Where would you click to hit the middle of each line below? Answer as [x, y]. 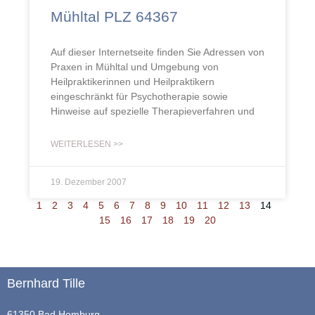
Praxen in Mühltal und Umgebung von [135, 67]
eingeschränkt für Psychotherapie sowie [139, 96]
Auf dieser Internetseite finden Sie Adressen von [157, 52]
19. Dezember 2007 [89, 182]
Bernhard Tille [46, 283]
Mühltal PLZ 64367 [114, 17]
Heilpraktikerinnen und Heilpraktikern [133, 82]
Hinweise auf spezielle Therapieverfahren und [153, 111]
